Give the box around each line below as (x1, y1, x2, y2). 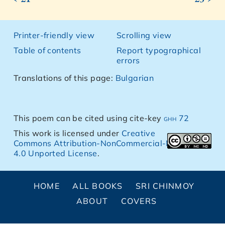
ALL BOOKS (72, 181, 123, 191)
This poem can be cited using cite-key (13, 113, 164, 123)
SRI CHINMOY (136, 181, 195, 191)
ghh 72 (164, 113, 189, 123)
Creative (122, 128, 156, 138)
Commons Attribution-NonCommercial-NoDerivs (13, 138, 202, 148)
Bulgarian (115, 73, 154, 83)
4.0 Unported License (13, 148, 97, 158)
